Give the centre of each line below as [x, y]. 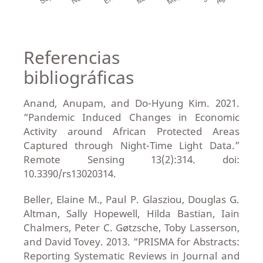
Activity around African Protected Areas [131, 131]
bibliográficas [78, 77]
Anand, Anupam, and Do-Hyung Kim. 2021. [131, 103]
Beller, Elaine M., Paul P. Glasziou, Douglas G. [131, 200]
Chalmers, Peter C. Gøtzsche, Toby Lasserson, [131, 228]
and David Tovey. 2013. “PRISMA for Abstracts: [131, 242]
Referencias [71, 58]
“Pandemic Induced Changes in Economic [131, 117]
